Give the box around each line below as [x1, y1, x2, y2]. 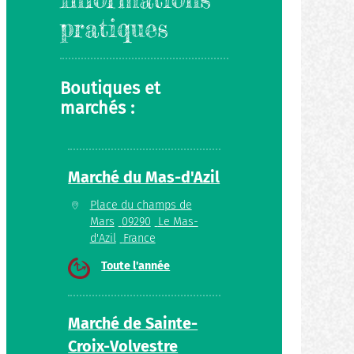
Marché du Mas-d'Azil [68, 167, 220, 186]
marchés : [60, 98, 135, 119]
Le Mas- [157, 214, 198, 228]
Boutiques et [60, 78, 161, 100]
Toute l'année [101, 258, 171, 273]
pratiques [60, 13, 169, 44]
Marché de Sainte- [68, 313, 198, 333]
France [122, 231, 156, 245]
